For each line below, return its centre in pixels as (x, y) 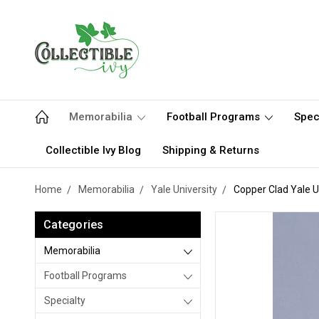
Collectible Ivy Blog (93, 150)
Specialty (65, 300)
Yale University (184, 189)
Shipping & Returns (211, 150)
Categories (74, 225)
